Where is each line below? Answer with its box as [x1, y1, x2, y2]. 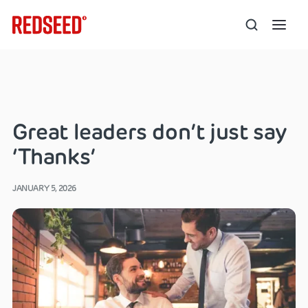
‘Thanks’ [12, 143, 96, 170]
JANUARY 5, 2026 [12, 183, 76, 193]
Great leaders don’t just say [12, 118, 287, 145]
